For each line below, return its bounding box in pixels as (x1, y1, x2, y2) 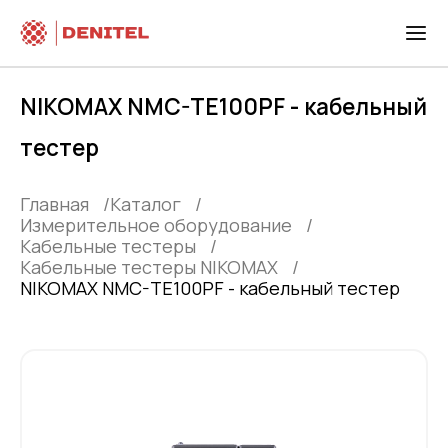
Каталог (110, 192, 181, 217)
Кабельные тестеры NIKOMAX (20, 255, 278, 280)
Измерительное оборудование (20, 213, 292, 238)
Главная (20, 192, 89, 217)
